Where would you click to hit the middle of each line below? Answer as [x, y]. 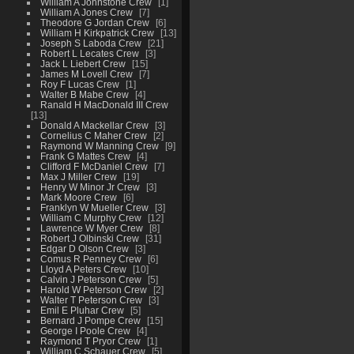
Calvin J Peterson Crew [90, 279]
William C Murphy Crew [90, 217]
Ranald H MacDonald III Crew [104, 104]
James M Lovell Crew [86, 73]
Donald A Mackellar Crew [94, 125]
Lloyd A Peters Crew [83, 269]
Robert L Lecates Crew [89, 53]
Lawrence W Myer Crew [91, 228]
